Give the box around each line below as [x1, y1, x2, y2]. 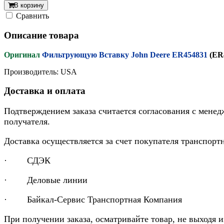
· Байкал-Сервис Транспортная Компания [4, 194, 182, 205]
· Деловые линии [4, 175, 87, 185]
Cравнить [16, 11, 49, 20]
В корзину [14, 1, 44, 9]
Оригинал [4, 50, 40, 59]
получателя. [4, 116, 50, 127]
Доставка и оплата [4, 85, 85, 96]
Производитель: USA [4, 67, 77, 76]
